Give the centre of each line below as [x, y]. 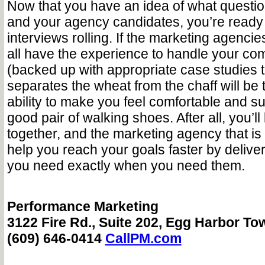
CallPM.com [143, 238]
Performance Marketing [83, 206]
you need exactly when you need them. [126, 166]
